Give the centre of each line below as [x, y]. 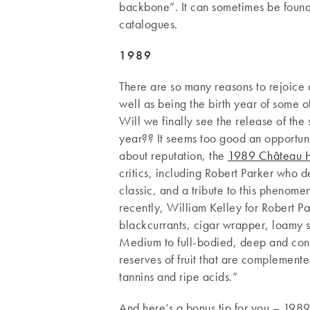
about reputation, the [173, 155]
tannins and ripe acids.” [178, 276]
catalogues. [148, 24]
